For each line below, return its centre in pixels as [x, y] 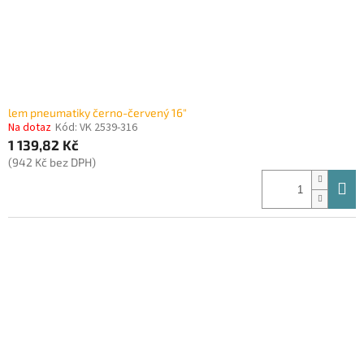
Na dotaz [30, 128]
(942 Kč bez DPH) [52, 162]
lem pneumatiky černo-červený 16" [97, 113]
